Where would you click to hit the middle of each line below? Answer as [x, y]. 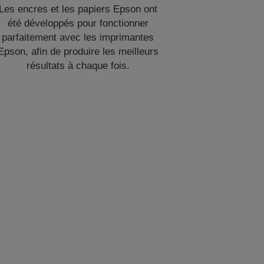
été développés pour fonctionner [78, 23]
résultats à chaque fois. [78, 66]
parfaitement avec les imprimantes [78, 37]
